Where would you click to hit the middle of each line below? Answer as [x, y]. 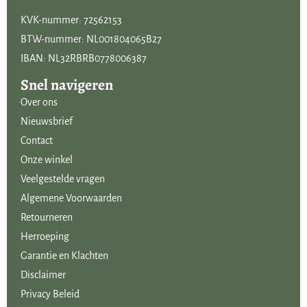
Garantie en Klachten [64, 256]
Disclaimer [43, 275]
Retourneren [47, 218]
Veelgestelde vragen [63, 179]
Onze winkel [47, 160]
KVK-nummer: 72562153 [75, 20]
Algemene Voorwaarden [71, 198]
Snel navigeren [67, 85]
